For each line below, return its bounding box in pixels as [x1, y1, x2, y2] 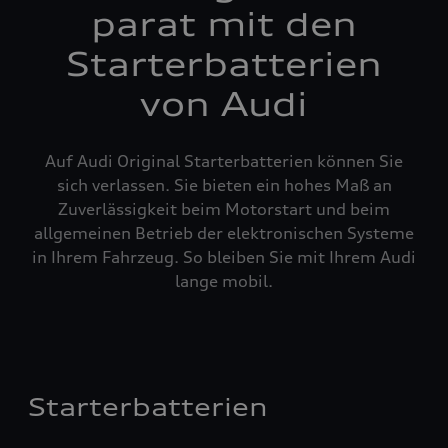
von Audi [140, 85, 308, 124]
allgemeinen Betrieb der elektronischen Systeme [34, 223, 414, 243]
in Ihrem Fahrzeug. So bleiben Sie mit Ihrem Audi [32, 247, 416, 267]
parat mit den [91, 5, 357, 44]
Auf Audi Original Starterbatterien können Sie [45, 151, 403, 171]
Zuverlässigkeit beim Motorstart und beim [58, 199, 390, 219]
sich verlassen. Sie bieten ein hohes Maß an [56, 175, 392, 195]
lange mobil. [175, 271, 273, 291]
